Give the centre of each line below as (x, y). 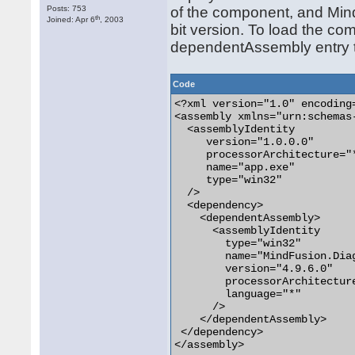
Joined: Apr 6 (71, 19)
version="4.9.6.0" (254, 269)
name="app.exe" (235, 167)
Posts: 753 (67, 8)
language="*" (238, 294)
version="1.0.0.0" (244, 142)
